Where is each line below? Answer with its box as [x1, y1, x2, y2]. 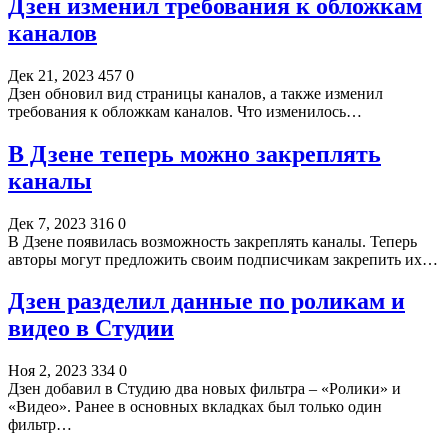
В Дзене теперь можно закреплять [8, 140, 381, 167]
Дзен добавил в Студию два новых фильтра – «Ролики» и [8, 380, 401, 398]
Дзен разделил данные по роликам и [8, 288, 405, 315]
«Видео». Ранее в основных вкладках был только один [8, 398, 382, 416]
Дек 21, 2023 [8, 66, 94, 84]
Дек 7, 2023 [8, 214, 86, 232]
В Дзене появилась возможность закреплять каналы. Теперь [8, 232, 417, 250]
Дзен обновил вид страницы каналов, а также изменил [8, 84, 383, 102]
